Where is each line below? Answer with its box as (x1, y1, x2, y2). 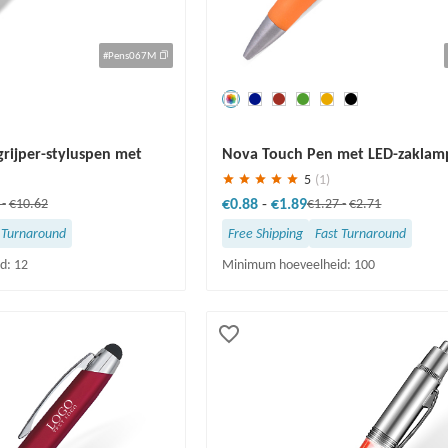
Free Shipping (228, 224, 304, 242)
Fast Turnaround (315, 224, 407, 242)
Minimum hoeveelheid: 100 (222, 255, 376, 273)
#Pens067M (103, 48, 159, 62)
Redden (230, 122, 268, 137)
